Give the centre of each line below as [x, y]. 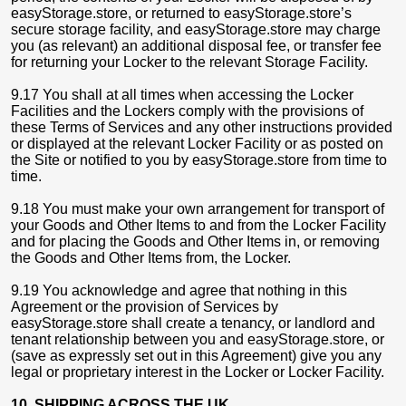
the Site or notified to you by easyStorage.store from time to [199, 160]
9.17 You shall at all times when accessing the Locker [182, 95]
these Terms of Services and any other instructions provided [202, 127]
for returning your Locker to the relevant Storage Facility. [189, 62]
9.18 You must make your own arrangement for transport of [198, 209]
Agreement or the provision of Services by [145, 307]
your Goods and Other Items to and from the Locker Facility [198, 225]
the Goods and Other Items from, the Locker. [151, 258]
